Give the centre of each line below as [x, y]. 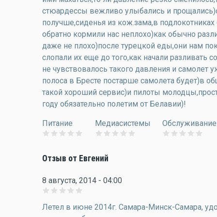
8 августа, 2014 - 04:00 [82, 180]
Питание [57, 123]
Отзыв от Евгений [75, 158]
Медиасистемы [123, 123]
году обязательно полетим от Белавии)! [114, 104]
